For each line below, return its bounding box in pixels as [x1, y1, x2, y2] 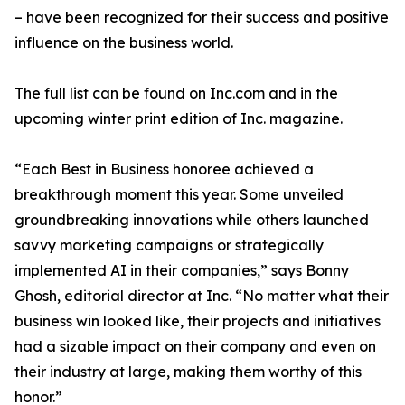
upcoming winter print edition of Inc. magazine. [14, 109, 343, 128]
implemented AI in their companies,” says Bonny [14, 261, 349, 280]
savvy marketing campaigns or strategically [14, 236, 324, 255]
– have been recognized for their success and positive [14, 8, 389, 27]
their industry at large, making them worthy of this [14, 363, 362, 381]
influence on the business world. [14, 33, 233, 52]
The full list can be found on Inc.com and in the [14, 84, 338, 103]
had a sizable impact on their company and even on [14, 337, 376, 356]
